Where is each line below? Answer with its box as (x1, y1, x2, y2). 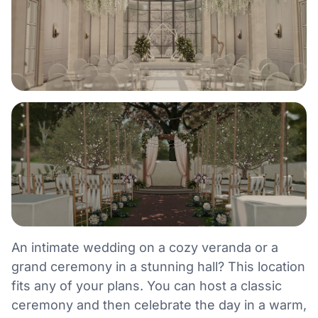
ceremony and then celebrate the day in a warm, (11, 297, 307, 313)
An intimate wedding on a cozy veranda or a (11, 240, 278, 256)
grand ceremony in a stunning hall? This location (11, 259, 305, 275)
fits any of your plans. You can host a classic (11, 278, 282, 294)
